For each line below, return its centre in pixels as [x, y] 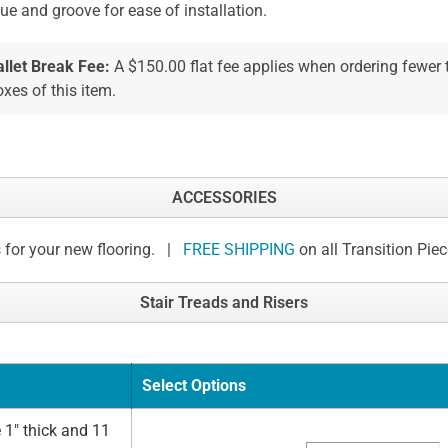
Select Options [194, 386]
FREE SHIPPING [239, 250]
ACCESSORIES [224, 198]
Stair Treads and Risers [224, 303]
